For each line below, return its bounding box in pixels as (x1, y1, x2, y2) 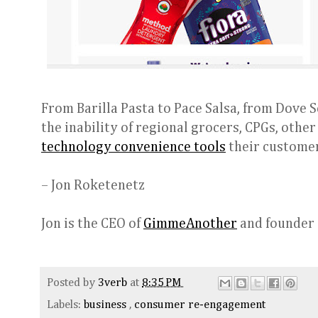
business (84, 299, 129, 312)
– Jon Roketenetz (41, 179, 145, 193)
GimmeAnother (143, 217, 237, 231)
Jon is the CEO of (41, 217, 143, 231)
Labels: (47, 299, 84, 312)
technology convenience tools (41, 141, 226, 155)
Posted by (47, 277, 98, 290)
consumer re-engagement (134, 299, 265, 312)
